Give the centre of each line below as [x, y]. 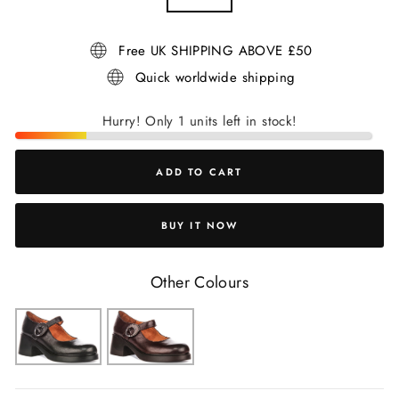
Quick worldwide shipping [215, 77]
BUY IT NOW [199, 225]
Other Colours [199, 283]
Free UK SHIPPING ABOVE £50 [215, 50]
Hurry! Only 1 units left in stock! [199, 122]
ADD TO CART [199, 171]
